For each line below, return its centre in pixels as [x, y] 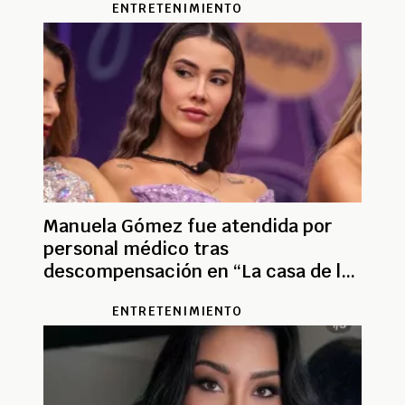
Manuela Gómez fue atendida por [188, 226]
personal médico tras [136, 248]
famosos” [85, 293]
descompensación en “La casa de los [202, 271]
